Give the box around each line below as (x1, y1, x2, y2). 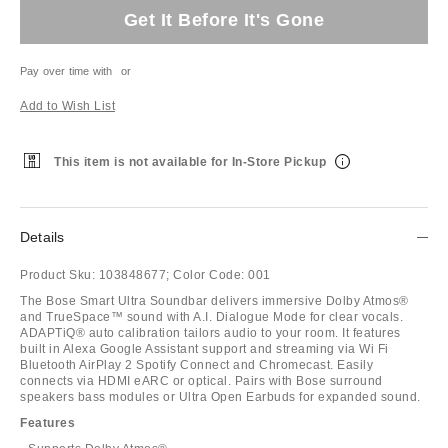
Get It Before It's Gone (123, 9, 325, 30)
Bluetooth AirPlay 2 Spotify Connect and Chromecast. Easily (20, 357, 373, 372)
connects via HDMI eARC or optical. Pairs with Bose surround (20, 373, 383, 388)
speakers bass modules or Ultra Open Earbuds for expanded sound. (20, 389, 421, 404)
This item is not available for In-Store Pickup (54, 155, 330, 170)
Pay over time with (20, 64, 113, 77)
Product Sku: (20, 267, 95, 282)
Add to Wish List (20, 98, 115, 113)
